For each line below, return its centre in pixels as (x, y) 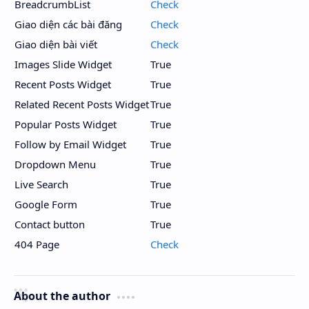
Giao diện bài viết (56, 44)
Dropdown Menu (55, 164)
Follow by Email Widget (70, 144)
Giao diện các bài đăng (68, 24)
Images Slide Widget (63, 64)
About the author (62, 296)
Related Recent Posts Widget (82, 104)
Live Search (41, 184)
